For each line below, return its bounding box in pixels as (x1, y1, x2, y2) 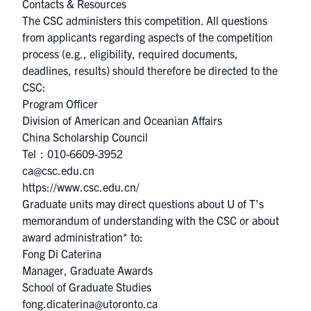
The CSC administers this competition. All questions (22, 13, 267, 27)
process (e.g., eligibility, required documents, (22, 47, 238, 60)
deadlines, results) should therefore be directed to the (22, 63, 278, 77)
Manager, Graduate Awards (22, 263, 153, 277)
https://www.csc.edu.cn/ (22, 180, 140, 194)
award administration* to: (22, 230, 143, 244)
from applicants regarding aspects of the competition (22, 30, 273, 44)
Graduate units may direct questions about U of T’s (22, 196, 264, 210)
